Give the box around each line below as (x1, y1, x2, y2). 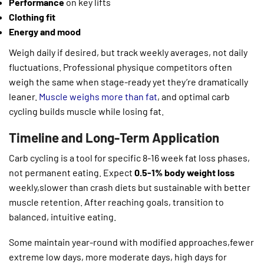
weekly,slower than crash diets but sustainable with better (9, 181, 250, 193)
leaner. (9, 90, 37, 102)
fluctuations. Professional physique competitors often (9, 61, 232, 72)
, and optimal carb (157, 90, 230, 102)
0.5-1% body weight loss (134, 166, 235, 178)
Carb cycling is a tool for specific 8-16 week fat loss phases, (9, 151, 250, 163)
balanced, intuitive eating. (9, 210, 116, 222)
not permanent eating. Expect (9, 166, 134, 178)
